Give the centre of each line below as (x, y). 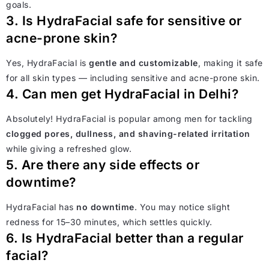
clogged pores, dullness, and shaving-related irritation (128, 133)
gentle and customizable (144, 62)
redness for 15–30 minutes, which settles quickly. (109, 222)
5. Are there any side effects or (103, 165)
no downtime (105, 207)
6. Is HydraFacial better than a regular (125, 238)
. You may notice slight (182, 207)
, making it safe (230, 62)
